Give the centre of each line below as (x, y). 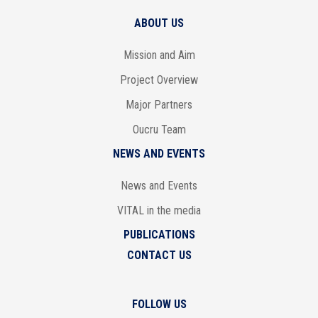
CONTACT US (159, 255)
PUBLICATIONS (159, 234)
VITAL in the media (159, 210)
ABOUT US (159, 23)
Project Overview (159, 79)
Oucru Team (159, 129)
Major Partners (159, 104)
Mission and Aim (159, 55)
